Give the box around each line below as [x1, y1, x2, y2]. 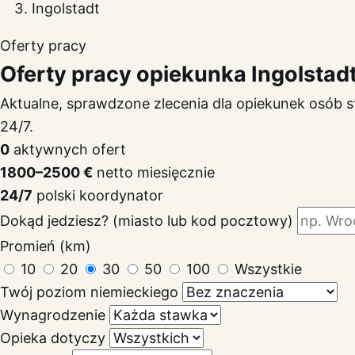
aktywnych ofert [13, 140, 126, 158]
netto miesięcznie [97, 163, 215, 181]
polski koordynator [36, 186, 163, 204]
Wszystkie [235, 260, 302, 277]
